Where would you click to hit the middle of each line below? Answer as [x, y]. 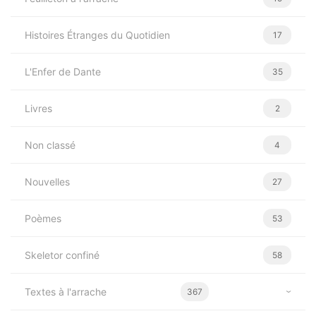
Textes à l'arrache [66, 291]
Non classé [50, 145]
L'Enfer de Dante [63, 71]
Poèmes [43, 218]
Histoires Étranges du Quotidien [97, 35]
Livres [38, 108]
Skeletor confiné [62, 255]
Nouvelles [47, 181]
